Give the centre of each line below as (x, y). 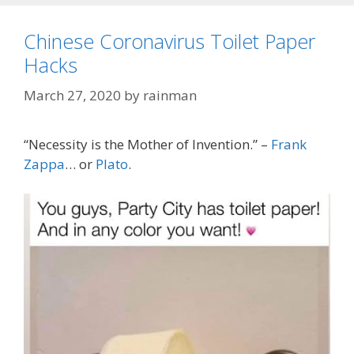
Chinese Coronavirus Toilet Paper (169, 41)
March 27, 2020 (72, 95)
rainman (170, 95)
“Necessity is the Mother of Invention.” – (147, 144)
